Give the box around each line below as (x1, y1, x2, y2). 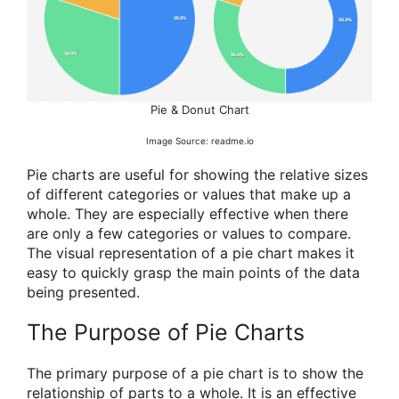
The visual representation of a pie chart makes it (27, 243, 354, 262)
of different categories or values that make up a (27, 184, 351, 203)
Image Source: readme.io (145, 135, 254, 147)
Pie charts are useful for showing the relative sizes (27, 165, 368, 183)
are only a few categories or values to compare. (27, 224, 351, 242)
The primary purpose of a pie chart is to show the (27, 363, 363, 382)
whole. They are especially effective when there (27, 204, 348, 223)
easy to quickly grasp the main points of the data (27, 263, 360, 281)
